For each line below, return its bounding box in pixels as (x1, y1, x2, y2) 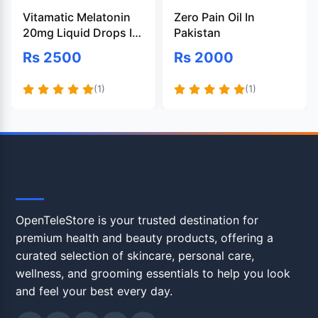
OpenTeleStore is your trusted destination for (16, 213, 259, 228)
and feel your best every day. (16, 284, 173, 299)
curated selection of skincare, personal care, (16, 248, 255, 263)
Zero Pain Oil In (174, 10, 255, 25)
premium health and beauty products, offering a (16, 231, 274, 246)
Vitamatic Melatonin (23, 10, 131, 25)
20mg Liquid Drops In (23, 26, 139, 40)
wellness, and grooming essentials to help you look (16, 266, 291, 281)
